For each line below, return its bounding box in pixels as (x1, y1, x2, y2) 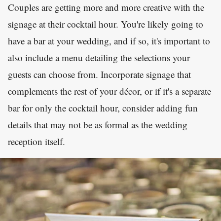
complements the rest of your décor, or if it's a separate (8, 84, 211, 97)
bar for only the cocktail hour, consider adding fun (8, 101, 198, 114)
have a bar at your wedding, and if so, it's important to (8, 34, 210, 47)
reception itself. (8, 135, 65, 147)
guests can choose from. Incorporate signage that (8, 68, 191, 80)
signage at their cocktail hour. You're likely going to (8, 17, 203, 30)
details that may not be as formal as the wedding (8, 118, 187, 131)
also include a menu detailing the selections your (8, 51, 190, 64)
